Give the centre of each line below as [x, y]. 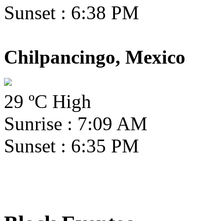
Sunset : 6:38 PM [72, 13]
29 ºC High [48, 102]
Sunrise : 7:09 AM [76, 124]
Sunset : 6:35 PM [72, 146]
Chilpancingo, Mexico [95, 57]
